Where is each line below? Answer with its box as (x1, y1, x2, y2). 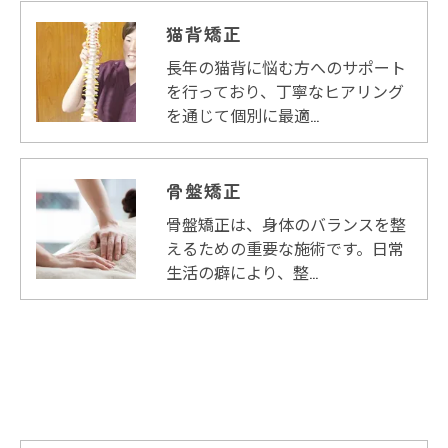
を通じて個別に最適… (166, 102, 319, 127)
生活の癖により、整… (166, 259, 318, 284)
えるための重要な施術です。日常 (166, 235, 404, 260)
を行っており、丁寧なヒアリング (166, 78, 404, 103)
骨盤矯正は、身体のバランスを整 (166, 211, 406, 236)
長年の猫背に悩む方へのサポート (166, 54, 406, 79)
